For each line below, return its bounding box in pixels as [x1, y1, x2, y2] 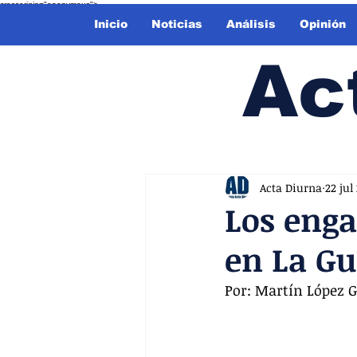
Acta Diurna [260, 179, 322, 195]
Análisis [226, 18, 276, 30]
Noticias [151, 18, 202, 30]
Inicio [94, 18, 127, 30]
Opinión [300, 18, 346, 30]
